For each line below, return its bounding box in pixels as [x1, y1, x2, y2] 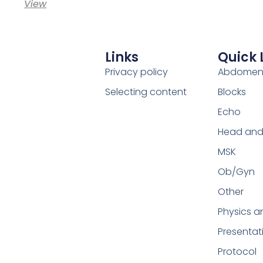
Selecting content [104, 85, 187, 99]
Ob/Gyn [217, 165, 255, 179]
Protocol [217, 245, 257, 259]
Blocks [217, 85, 246, 99]
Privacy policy [104, 65, 168, 79]
